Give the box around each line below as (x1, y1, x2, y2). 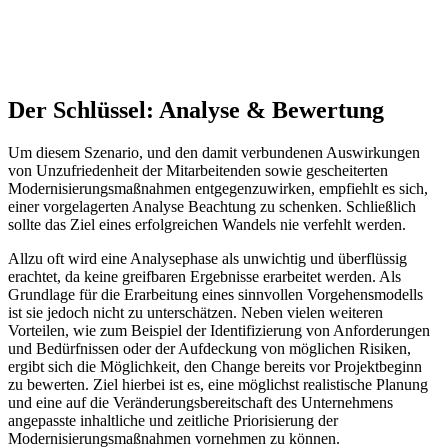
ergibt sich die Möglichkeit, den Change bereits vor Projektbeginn (8, 357, 422, 375)
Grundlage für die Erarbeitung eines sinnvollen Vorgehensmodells (8, 285, 423, 303)
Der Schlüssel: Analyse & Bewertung (8, 96, 384, 123)
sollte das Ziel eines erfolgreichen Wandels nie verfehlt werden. (8, 215, 406, 233)
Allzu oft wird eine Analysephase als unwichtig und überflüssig (8, 249, 407, 267)
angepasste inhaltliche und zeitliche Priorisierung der (8, 411, 338, 429)
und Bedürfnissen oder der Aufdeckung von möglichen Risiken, (8, 339, 411, 357)
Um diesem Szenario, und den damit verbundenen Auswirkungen (8, 143, 420, 161)
